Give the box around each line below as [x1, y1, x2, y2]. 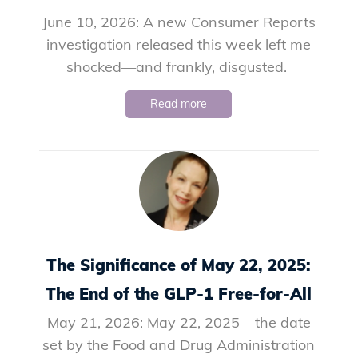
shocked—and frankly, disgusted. [66, 58, 292, 76]
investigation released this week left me [46, 35, 312, 54]
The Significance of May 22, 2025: [46, 255, 312, 275]
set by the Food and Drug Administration [42, 336, 316, 354]
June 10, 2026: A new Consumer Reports [42, 13, 316, 31]
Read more [150, 97, 208, 111]
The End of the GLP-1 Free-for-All [46, 284, 312, 304]
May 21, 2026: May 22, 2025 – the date [46, 313, 311, 332]
